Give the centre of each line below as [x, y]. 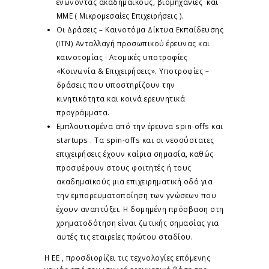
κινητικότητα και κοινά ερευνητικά [120, 98]
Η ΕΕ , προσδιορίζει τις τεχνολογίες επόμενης [127, 257]
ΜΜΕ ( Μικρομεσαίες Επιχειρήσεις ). [120, 15]
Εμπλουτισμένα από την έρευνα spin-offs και [140, 126]
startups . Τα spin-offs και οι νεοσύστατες [135, 140]
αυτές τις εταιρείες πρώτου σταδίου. [124, 236]
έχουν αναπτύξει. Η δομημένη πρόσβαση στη [140, 209]
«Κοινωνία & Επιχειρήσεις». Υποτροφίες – [132, 71]
